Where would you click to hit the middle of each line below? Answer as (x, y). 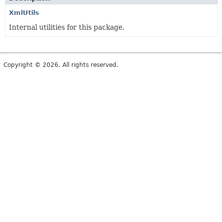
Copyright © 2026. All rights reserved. (61, 65)
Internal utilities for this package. (67, 27)
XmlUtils (24, 12)
